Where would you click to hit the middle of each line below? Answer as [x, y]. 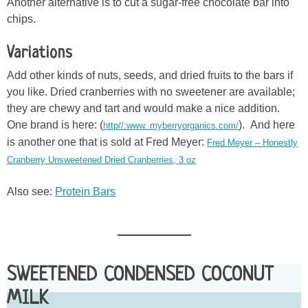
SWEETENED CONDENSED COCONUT [141, 276]
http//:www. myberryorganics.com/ [171, 125]
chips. [21, 19]
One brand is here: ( [55, 124]
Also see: [31, 191]
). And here [267, 124]
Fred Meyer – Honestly [252, 142]
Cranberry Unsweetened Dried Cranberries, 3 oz [101, 159]
